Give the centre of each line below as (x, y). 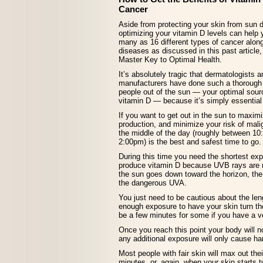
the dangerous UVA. (153, 183)
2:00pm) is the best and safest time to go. (190, 142)
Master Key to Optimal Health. (170, 60)
